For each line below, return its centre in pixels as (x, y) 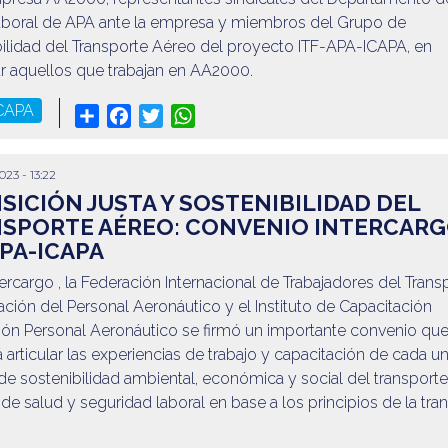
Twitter (186, 115)
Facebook (166, 115)
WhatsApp (233, 115)
